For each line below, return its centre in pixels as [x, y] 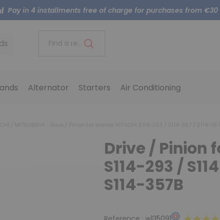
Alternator [48, 88]
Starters [94, 88]
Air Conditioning [150, 88]
